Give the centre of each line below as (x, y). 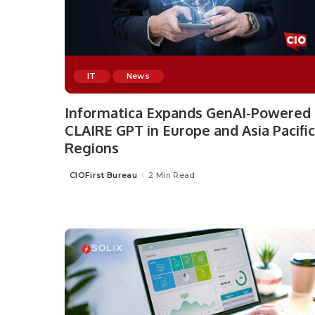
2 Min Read (172, 175)
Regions (92, 148)
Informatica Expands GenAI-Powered (188, 113)
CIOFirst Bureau (104, 175)
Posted (80, 178)
